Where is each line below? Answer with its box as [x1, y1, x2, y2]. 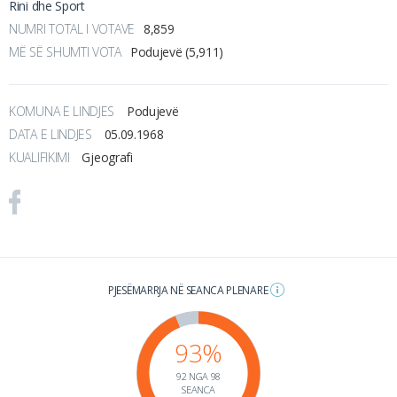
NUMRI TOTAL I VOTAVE [9, 19, 135, 37]
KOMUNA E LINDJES [9, 102, 118, 120]
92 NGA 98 [175, 369, 222, 383]
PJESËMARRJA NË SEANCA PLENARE [108, 282, 270, 298]
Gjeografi [82, 148, 133, 166]
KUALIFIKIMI [9, 148, 74, 166]
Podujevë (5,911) [129, 43, 224, 60]
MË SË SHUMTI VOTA [9, 43, 121, 60]
